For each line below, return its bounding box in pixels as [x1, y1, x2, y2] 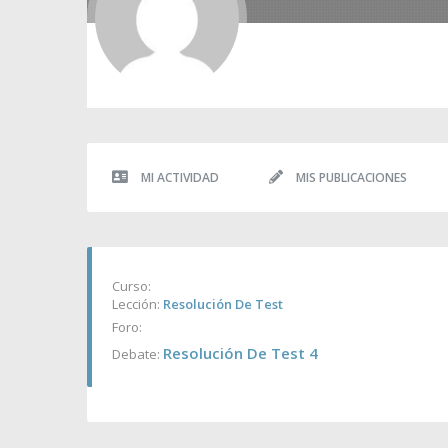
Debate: [112, 345, 163, 363]
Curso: [112, 277, 151, 295]
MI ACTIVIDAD [138, 169, 220, 186]
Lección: [112, 295, 163, 313]
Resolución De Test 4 [163, 343, 318, 363]
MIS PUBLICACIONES [293, 169, 408, 186]
